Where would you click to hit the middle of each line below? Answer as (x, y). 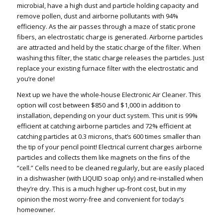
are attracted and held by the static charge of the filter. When (109, 47)
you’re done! (36, 78)
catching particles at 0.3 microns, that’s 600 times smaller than (109, 136)
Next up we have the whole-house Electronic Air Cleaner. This (109, 94)
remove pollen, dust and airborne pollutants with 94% (97, 16)
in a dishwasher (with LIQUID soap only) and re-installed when (110, 178)
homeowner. (36, 209)
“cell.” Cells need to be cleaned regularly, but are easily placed (110, 167)
